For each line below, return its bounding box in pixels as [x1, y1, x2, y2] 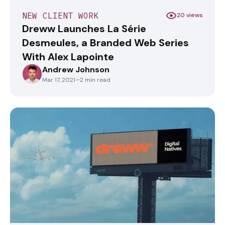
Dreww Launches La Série [22, 22, 146, 35]
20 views [177, 11, 203, 20]
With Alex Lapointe [22, 50, 114, 63]
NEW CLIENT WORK [22, 10, 99, 21]
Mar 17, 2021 [42, 75, 75, 84]
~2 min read [76, 75, 110, 84]
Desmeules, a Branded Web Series [22, 36, 189, 49]
